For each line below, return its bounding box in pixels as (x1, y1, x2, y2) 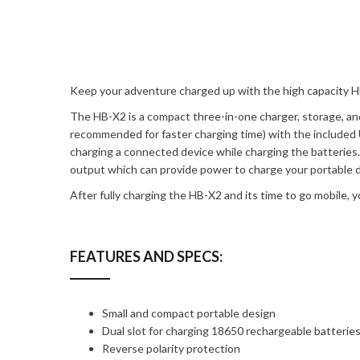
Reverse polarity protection (102, 342, 240, 355)
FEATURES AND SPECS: (70, 247, 223, 265)
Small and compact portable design (102, 306, 276, 320)
